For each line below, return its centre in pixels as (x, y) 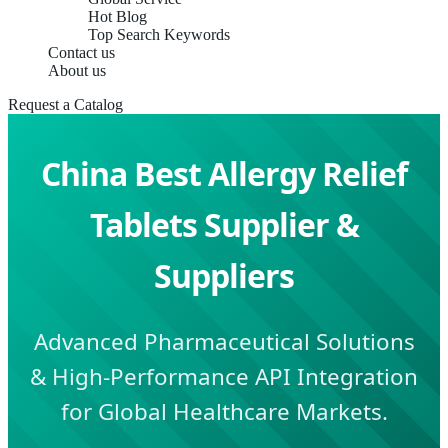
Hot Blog (117, 16)
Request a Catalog (65, 104)
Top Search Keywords (159, 34)
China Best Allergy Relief (224, 174)
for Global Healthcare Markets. (224, 411)
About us (77, 70)
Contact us (81, 52)
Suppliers (224, 276)
